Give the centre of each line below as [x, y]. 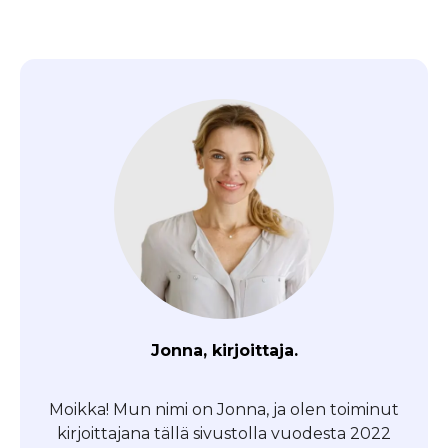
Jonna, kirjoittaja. [224, 351]
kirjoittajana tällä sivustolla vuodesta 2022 [224, 433]
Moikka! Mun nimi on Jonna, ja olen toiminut [224, 409]
